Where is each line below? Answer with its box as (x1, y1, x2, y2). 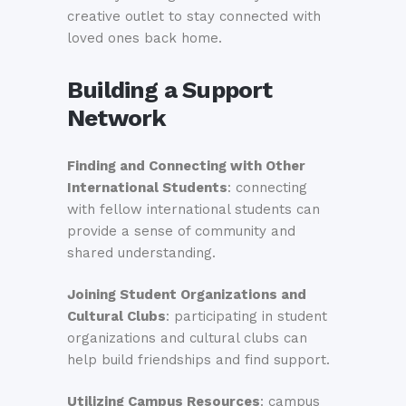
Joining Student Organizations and (67, 286, 306, 304)
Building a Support (67, 76, 273, 104)
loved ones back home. (67, 30, 222, 47)
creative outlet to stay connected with (67, 8, 321, 25)
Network (67, 104, 167, 132)
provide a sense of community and (67, 223, 295, 240)
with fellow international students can (67, 201, 320, 218)
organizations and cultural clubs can (67, 330, 307, 347)
